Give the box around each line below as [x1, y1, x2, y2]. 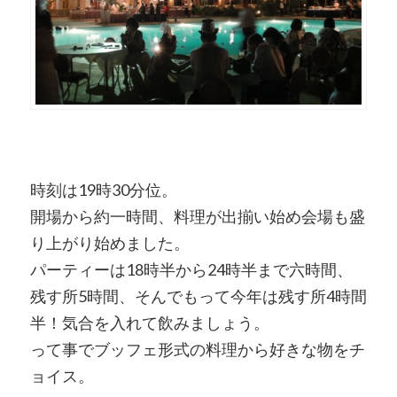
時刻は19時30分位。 [29, 180, 177, 200]
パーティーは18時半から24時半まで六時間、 [29, 260, 353, 280]
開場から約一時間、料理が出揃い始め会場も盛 [29, 206, 365, 227]
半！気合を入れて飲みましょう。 [29, 313, 269, 333]
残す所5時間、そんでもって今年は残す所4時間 [29, 286, 367, 307]
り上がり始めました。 [29, 233, 190, 253]
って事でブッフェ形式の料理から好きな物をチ [29, 339, 365, 360]
